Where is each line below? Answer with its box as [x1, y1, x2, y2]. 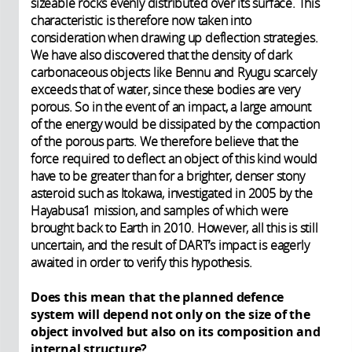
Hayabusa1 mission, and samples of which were [31, 201, 289, 219]
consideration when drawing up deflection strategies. [31, 28, 321, 46]
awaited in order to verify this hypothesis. [31, 253, 255, 271]
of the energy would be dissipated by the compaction [31, 115, 320, 133]
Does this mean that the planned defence [31, 288, 284, 306]
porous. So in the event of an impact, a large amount [31, 97, 311, 115]
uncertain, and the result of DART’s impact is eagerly [31, 236, 310, 254]
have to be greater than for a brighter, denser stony [31, 167, 305, 185]
